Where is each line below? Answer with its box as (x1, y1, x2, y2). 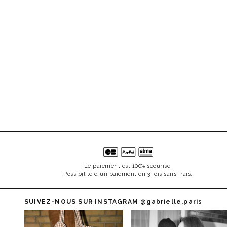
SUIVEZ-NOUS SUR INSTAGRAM (24, 198, 141, 205)
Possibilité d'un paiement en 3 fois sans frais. (63, 171, 193, 177)
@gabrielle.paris (140, 198, 203, 205)
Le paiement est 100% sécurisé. (84, 163, 172, 169)
